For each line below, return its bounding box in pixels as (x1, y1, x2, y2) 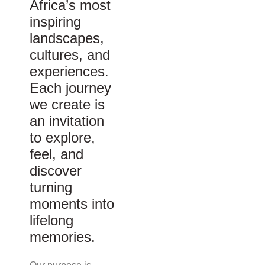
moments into (30, 195, 114, 212)
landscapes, (30, 30, 104, 46)
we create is (30, 96, 105, 112)
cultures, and (30, 46, 110, 63)
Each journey (30, 79, 111, 96)
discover (30, 162, 86, 179)
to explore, (30, 129, 95, 146)
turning (30, 179, 72, 195)
